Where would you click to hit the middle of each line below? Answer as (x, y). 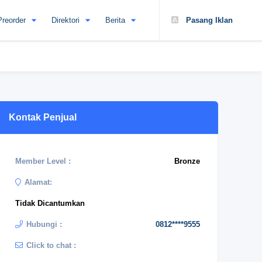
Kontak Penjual (43, 117)
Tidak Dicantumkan (50, 203)
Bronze (187, 161)
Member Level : (43, 161)
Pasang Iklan (208, 20)
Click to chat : (51, 245)
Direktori (65, 20)
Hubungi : (44, 224)
